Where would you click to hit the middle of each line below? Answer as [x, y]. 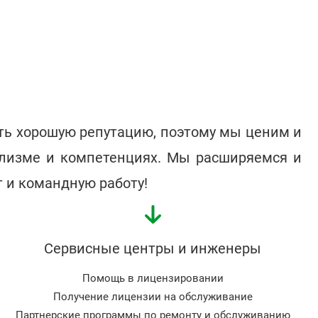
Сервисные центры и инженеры [153, 249]
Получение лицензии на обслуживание [153, 297]
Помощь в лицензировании [153, 279]
